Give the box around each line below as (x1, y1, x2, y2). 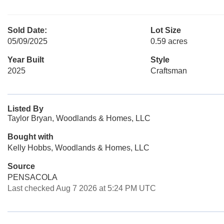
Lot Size (150, 26, 181, 34)
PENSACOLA (7, 173, 57, 181)
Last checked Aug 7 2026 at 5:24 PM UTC (7, 184, 156, 192)
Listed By (7, 104, 43, 113)
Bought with (7, 132, 53, 141)
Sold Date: (7, 26, 47, 34)
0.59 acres (150, 37, 187, 45)
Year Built (7, 55, 44, 64)
